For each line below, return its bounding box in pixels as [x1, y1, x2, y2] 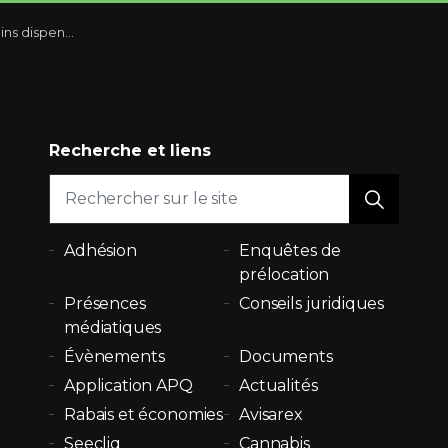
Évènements [64, 346, 165, 366]
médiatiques [64, 317, 162, 337]
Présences [64, 293, 146, 313]
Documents [239, 346, 333, 366]
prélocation [239, 264, 330, 284]
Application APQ [64, 375, 193, 395]
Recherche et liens [49, 140, 211, 160]
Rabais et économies [64, 404, 224, 424]
